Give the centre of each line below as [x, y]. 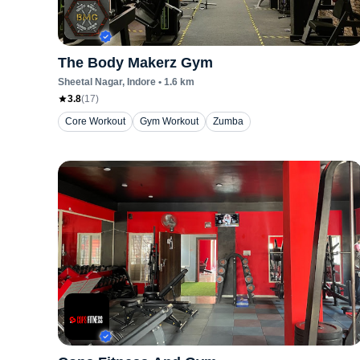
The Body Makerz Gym [135, 63]
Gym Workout [169, 121]
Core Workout [95, 121]
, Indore [139, 82]
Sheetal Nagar [90, 82]
